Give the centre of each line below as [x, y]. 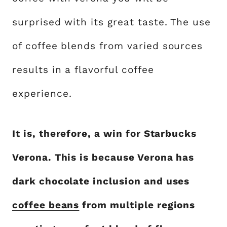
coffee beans [46, 205]
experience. [42, 93]
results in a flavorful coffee [83, 70]
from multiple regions [137, 205]
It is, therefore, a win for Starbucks [105, 134]
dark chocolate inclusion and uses [101, 181]
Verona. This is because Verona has [103, 157]
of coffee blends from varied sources [108, 46]
